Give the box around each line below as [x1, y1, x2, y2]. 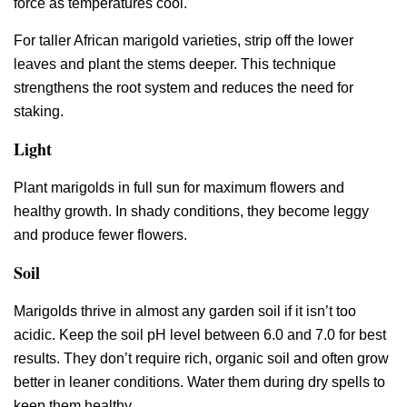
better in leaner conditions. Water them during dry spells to [14, 374, 385, 391]
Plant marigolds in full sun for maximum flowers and [14, 179, 344, 195]
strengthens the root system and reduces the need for [14, 79, 353, 95]
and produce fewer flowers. [14, 226, 187, 243]
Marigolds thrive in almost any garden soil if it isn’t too [14, 303, 356, 320]
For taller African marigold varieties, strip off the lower [14, 32, 353, 48]
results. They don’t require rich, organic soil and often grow [14, 351, 389, 367]
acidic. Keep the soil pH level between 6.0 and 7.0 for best [14, 327, 386, 343]
